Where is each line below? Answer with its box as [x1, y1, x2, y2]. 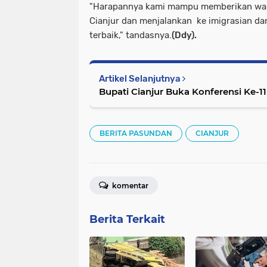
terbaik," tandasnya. [89, 29, 172, 41]
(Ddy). [172, 29, 197, 41]
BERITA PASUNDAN [100, 128, 172, 138]
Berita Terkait [89, 212, 165, 226]
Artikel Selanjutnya [99, 73, 182, 84]
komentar [110, 181, 148, 190]
